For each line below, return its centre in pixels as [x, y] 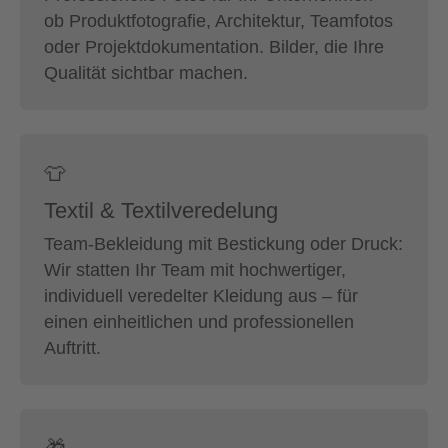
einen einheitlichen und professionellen [199, 321]
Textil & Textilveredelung [161, 210]
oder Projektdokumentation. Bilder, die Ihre [214, 46]
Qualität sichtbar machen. [146, 72]
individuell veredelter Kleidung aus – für [201, 295]
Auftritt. [72, 347]
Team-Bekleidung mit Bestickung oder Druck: [223, 243]
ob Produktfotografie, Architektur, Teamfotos [218, 20]
